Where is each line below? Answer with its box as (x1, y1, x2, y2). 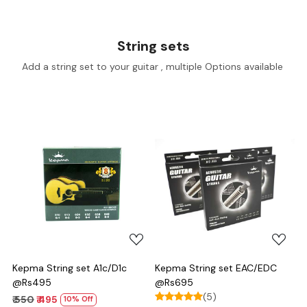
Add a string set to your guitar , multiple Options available (21, 60, 286, 73)
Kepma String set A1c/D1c (12, 261, 127, 274)
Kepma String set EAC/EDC (155, 261, 277, 274)
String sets (117, 36, 190, 55)
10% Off (64, 295, 93, 304)
